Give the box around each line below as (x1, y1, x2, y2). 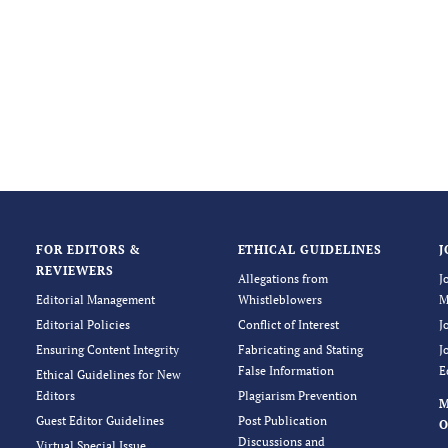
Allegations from (237, 271, 328, 286)
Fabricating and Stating (237, 342, 363, 357)
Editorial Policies (35, 317, 130, 332)
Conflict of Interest (237, 317, 339, 332)
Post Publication (237, 413, 327, 428)
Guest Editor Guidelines (35, 413, 164, 428)
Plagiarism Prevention (237, 388, 357, 403)
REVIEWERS (35, 263, 114, 278)
